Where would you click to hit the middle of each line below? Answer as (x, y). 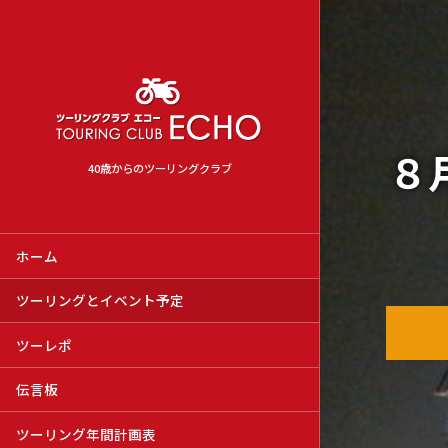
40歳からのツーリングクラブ (159, 167)
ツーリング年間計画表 (86, 433)
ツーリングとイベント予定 (100, 300)
